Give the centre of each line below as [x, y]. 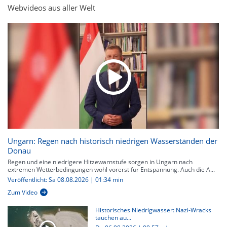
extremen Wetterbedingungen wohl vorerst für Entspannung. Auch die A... [111, 170]
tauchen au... [113, 218]
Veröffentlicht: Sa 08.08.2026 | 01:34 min [65, 180]
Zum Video [23, 193]
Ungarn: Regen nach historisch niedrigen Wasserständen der [112, 141]
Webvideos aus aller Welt [51, 8]
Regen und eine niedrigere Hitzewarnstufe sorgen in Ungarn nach [100, 162]
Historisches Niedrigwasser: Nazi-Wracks [153, 210]
